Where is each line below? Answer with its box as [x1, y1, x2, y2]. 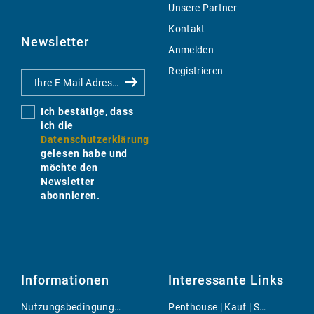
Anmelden [168, 43, 214, 55]
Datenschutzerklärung [41, 133, 149, 145]
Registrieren [168, 64, 224, 76]
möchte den [41, 161, 98, 173]
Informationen [21, 272, 109, 287]
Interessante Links [168, 272, 284, 287]
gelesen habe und [41, 147, 128, 159]
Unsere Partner [168, 1, 238, 13]
